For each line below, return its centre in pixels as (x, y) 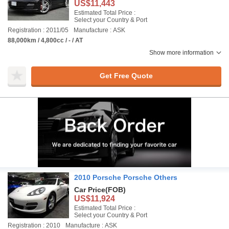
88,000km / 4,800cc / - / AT (45, 40)
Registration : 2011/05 (38, 30)
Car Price (90, 190)
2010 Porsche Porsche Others (126, 177)
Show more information (181, 53)
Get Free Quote (126, 75)
